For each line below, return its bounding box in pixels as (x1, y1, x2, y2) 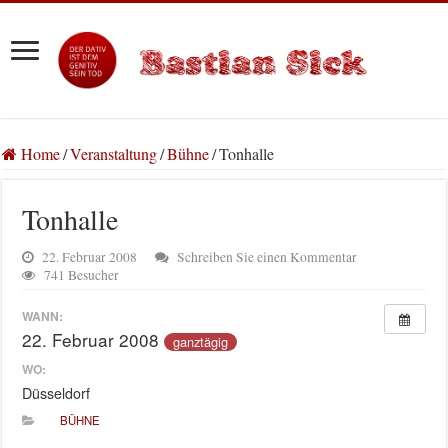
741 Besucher (44, 266, 120, 285)
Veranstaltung (70, 143, 158, 165)
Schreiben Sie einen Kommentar (177, 248, 358, 267)
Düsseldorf (22, 382, 91, 403)
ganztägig (173, 331, 229, 351)
